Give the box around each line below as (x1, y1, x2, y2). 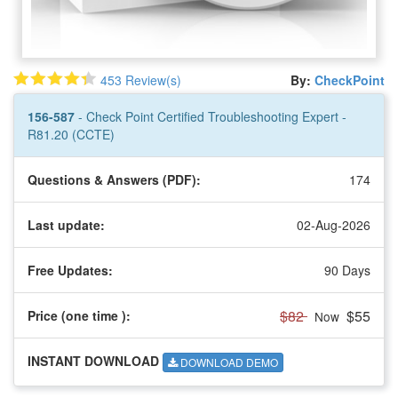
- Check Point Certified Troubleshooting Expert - (78, 107, 346, 125)
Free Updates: (28, 260, 113, 279)
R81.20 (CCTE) (28, 124, 115, 143)
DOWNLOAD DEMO (178, 354, 278, 370)
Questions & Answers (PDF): (28, 170, 201, 188)
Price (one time (28, 306, 122, 324)
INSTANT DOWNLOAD (28, 351, 159, 370)
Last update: (28, 215, 105, 234)
